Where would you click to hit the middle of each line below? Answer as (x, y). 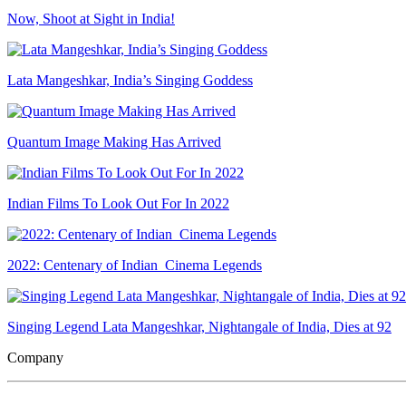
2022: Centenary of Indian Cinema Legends (135, 265)
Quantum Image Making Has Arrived (114, 141)
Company (35, 357)
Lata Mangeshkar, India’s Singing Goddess (130, 80)
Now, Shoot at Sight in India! (91, 18)
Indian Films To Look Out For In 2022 (118, 203)
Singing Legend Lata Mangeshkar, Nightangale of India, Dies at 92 (199, 326)
